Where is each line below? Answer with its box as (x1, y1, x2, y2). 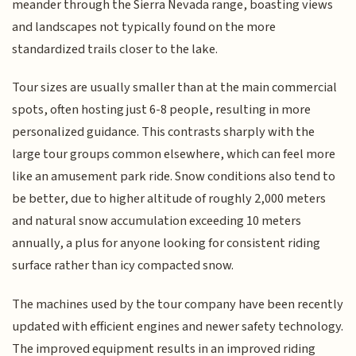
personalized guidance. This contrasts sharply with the (12, 122, 315, 142)
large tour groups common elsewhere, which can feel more (12, 145, 336, 164)
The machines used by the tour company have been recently (12, 294, 344, 314)
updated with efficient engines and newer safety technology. (12, 316, 344, 336)
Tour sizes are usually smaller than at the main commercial (12, 78, 338, 98)
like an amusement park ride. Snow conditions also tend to (12, 167, 336, 187)
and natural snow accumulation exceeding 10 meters (12, 211, 302, 231)
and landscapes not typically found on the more (12, 17, 277, 37)
